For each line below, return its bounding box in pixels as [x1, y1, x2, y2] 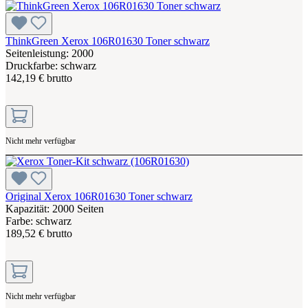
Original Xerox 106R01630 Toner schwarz [5, 190, 192, 202]
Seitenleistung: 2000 [5, 47, 93, 59]
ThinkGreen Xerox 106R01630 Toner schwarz [5, 34, 210, 47]
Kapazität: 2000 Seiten [5, 202, 104, 214]
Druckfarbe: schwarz [5, 59, 96, 71]
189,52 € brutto [5, 227, 72, 239]
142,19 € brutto [5, 71, 72, 84]
